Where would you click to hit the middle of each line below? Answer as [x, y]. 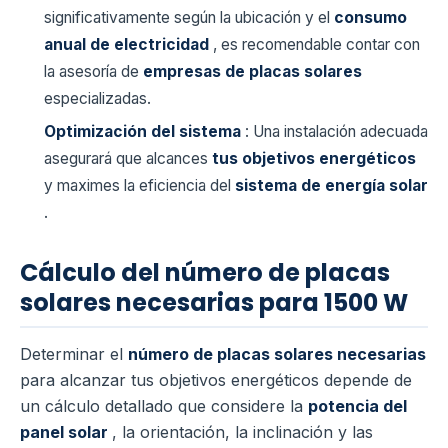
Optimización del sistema [144, 132]
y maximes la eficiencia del [139, 186]
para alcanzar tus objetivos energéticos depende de [216, 380]
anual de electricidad [128, 44]
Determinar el [74, 354]
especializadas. [97, 98]
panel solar [66, 432]
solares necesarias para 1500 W [214, 303]
